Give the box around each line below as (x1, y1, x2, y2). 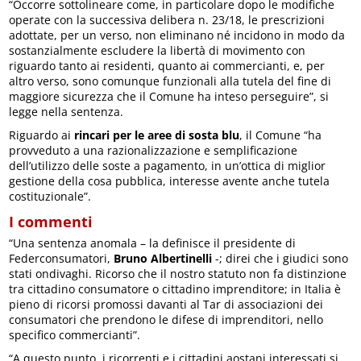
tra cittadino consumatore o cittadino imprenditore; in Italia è (9, 280, 342, 297)
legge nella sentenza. (9, 103, 124, 119)
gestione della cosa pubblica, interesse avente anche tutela (9, 172, 330, 189)
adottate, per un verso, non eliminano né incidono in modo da (9, 27, 346, 43)
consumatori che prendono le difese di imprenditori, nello (9, 311, 324, 327)
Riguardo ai (9, 127, 75, 143)
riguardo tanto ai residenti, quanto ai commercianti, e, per (9, 57, 326, 73)
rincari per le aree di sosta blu (74, 127, 240, 143)
